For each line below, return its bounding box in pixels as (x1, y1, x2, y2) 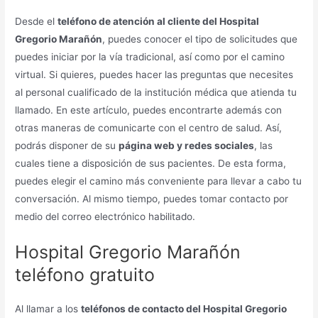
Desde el (15, 15, 58, 27)
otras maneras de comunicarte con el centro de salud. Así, (15, 121, 283, 133)
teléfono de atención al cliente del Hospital (57, 15, 260, 27)
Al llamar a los (15, 303, 82, 315)
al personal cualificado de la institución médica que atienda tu (15, 86, 297, 98)
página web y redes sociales (119, 139, 255, 151)
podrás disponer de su (15, 139, 119, 151)
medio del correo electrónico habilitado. (15, 210, 196, 222)
